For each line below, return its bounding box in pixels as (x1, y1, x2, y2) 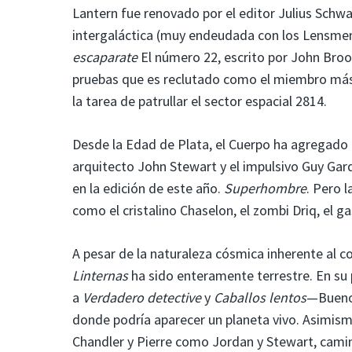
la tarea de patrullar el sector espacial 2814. (72, 91, 327, 110)
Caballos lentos (214, 288, 306, 306)
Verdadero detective (82, 288, 201, 306)
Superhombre (224, 178, 306, 197)
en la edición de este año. (72, 178, 224, 197)
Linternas (72, 266, 131, 284)
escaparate (72, 47, 137, 66)
